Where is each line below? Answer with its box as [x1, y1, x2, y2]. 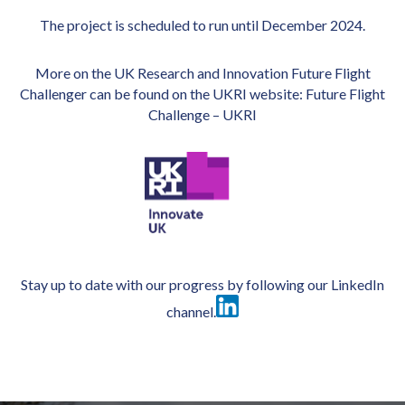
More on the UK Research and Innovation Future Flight [34, 64, 371, 81]
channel [166, 303, 213, 320]
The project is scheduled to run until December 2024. [40, 16, 365, 33]
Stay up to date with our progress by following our [21, 276, 331, 293]
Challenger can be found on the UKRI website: [20, 85, 306, 102]
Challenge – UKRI [148, 106, 257, 123]
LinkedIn [331, 276, 384, 293]
